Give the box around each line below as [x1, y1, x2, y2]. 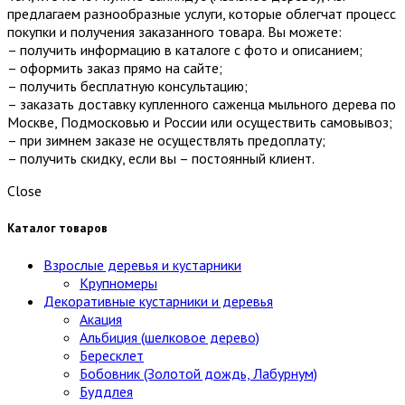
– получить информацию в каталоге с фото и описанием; [7, 40, 363, 59]
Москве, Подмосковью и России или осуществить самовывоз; [7, 112, 392, 131]
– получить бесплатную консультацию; [7, 76, 248, 95]
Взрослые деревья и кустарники [43, 256, 241, 275]
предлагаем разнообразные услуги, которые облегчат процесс [7, 4, 396, 23]
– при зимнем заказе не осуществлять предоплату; [7, 130, 325, 149]
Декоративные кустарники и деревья [43, 292, 273, 311]
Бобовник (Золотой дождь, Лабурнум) [80, 364, 317, 383]
